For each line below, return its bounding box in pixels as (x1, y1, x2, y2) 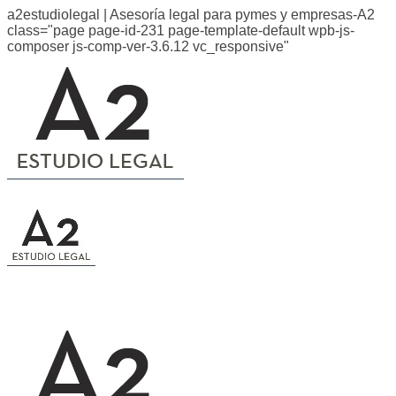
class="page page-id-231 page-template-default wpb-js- (7, 23, 354, 38)
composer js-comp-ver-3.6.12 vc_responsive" (7, 39, 289, 54)
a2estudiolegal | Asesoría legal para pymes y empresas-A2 (7, 7, 375, 22)
